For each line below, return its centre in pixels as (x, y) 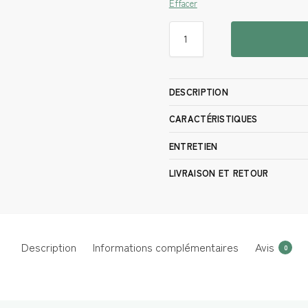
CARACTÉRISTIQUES (213, 119)
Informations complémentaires (166, 247)
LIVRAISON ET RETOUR (219, 173)
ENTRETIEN (193, 146)
